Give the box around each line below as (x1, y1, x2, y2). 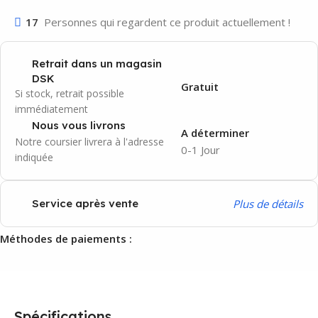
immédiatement (15, 102, 88, 116)
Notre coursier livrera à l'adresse (15, 134, 164, 148)
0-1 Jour (180, 142, 220, 157)
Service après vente (32, 197, 138, 211)
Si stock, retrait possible (15, 86, 124, 100)
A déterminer (180, 125, 249, 140)
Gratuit (180, 79, 219, 94)
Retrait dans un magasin (32, 56, 162, 70)
